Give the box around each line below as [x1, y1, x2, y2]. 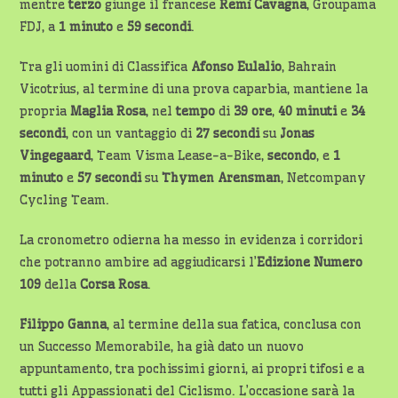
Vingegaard [20, 147, 92, 164]
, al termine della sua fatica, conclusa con [107, 316, 362, 333]
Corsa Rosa [80, 276, 148, 293]
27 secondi [195, 125, 260, 142]
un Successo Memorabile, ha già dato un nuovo [20, 338, 305, 355]
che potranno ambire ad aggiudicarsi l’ [20, 254, 258, 271]
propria [20, 103, 71, 120]
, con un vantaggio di [66, 125, 196, 142]
